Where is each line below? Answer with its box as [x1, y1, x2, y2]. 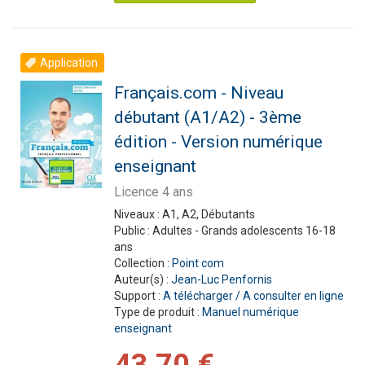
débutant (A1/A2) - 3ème [113, 108, 301, 127]
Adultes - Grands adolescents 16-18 [152, 224, 336, 237]
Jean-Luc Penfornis [170, 273, 272, 286]
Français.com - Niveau [113, 83, 284, 103]
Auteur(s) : [113, 273, 171, 286]
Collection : [113, 257, 172, 270]
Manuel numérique [201, 306, 299, 319]
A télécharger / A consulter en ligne [162, 289, 344, 302]
